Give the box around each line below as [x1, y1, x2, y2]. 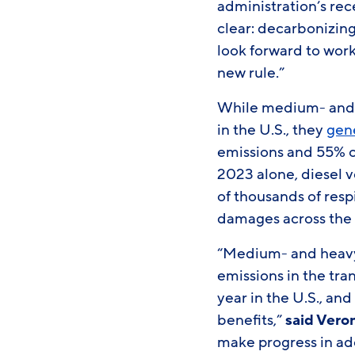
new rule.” [217, 63, 288, 83]
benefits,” [217, 310, 286, 330]
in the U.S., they [217, 120, 327, 140]
